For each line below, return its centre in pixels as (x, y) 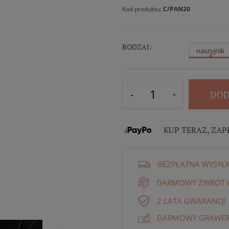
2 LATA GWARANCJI (191, 201)
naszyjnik (210, 51)
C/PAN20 (177, 9)
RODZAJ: (137, 47)
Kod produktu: (143, 9)
